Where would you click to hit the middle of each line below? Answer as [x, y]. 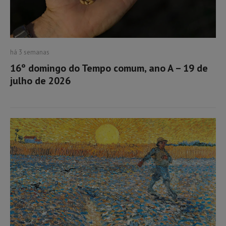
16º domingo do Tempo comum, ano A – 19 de [109, 68]
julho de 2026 [40, 81]
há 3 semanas [30, 52]
